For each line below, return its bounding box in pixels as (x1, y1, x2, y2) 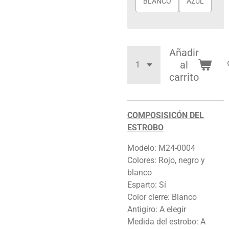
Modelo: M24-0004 (127, 143, 195, 153)
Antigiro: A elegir (127, 204, 186, 214)
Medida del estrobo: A (127, 216, 205, 226)
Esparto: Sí (127, 179, 166, 190)
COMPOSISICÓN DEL (127, 110, 204, 120)
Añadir (169, 46, 199, 59)
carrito (169, 71, 199, 83)
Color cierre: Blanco (127, 192, 197, 202)
